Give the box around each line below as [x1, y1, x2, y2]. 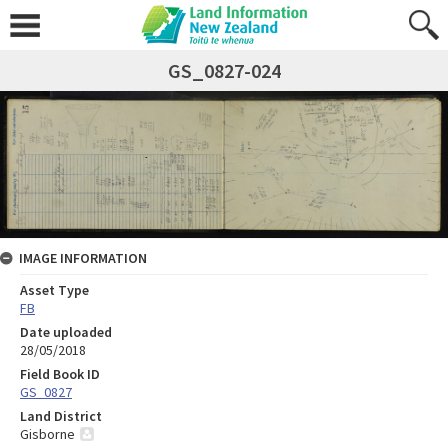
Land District [20, 407, 102, 426]
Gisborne [20, 425, 75, 444]
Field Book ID [20, 365, 100, 384]
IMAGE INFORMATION [19, 249, 147, 268]
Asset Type [20, 281, 89, 300]
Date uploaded [20, 323, 112, 342]
